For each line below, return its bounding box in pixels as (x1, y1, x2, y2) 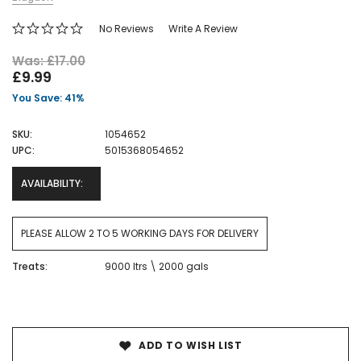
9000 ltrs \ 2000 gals (105, 259, 209, 274)
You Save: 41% (12, 91, 85, 106)
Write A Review (168, 22, 238, 36)
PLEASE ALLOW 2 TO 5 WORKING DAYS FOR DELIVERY (21, 226, 259, 241)
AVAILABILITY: (21, 176, 83, 191)
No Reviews (98, 22, 154, 36)
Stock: (12, 323, 48, 340)
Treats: (12, 259, 48, 274)
